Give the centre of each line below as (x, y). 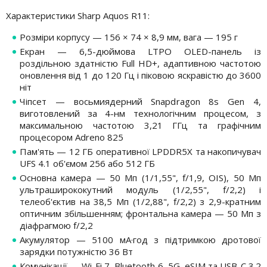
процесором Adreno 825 (72, 137)
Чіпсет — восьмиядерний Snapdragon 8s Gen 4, (140, 101)
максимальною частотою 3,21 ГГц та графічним (140, 125)
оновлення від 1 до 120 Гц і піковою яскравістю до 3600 (140, 75)
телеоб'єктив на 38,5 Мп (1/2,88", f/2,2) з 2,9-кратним (140, 201)
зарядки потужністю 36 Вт (76, 251)
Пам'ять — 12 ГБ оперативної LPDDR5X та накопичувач (140, 151)
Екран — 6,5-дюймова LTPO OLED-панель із (140, 51)
